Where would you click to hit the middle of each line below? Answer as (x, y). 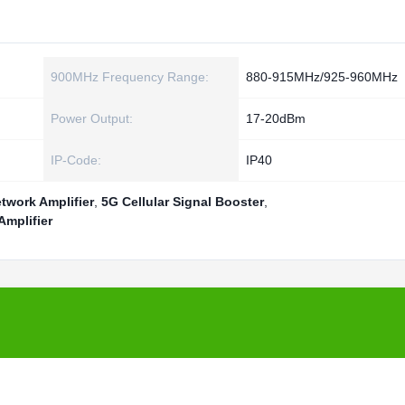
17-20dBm (276, 118)
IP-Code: (76, 160)
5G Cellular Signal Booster (183, 202)
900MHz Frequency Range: (130, 77)
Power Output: (92, 118)
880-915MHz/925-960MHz (322, 77)
